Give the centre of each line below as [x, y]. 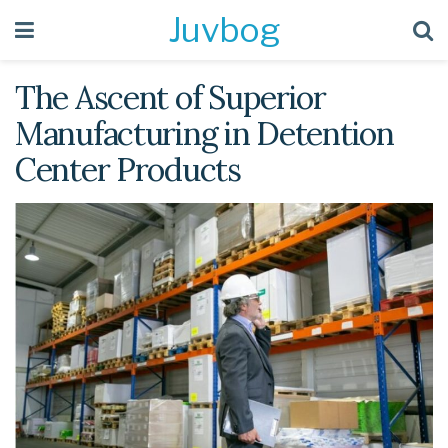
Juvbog [223, 29]
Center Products [128, 169]
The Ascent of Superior [170, 97]
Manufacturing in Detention [204, 133]
